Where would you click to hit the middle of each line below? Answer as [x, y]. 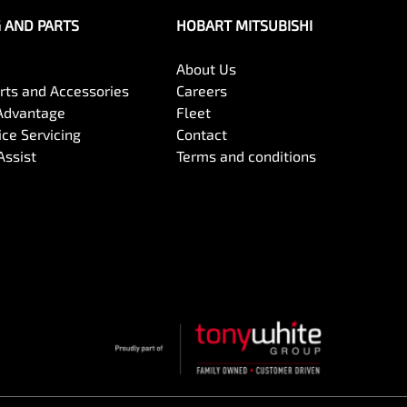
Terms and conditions [247, 156]
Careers [202, 90]
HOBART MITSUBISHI [245, 25]
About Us [207, 69]
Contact [202, 134]
